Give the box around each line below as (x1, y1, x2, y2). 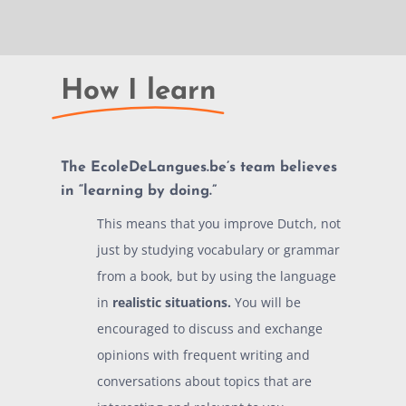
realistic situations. (112, 294, 232, 312)
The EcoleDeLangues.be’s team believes (61, 160, 338, 176)
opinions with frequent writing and (97, 346, 311, 364)
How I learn (61, 78, 217, 107)
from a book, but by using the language (97, 267, 337, 285)
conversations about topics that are (97, 372, 313, 391)
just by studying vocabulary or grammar (97, 241, 341, 259)
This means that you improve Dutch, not (97, 215, 342, 233)
